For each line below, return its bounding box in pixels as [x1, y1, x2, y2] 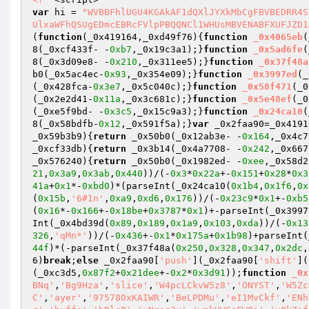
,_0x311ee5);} [137, 57, 209, 67]
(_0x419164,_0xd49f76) [82, 32, 198, 42]
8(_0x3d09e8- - [32, 57, 110, 67]
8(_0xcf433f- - [32, 44, 110, 54]
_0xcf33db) [32, 143, 88, 154]
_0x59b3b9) [32, 131, 88, 141]
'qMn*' [54, 230, 88, 241]
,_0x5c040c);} [121, 81, 192, 92]
